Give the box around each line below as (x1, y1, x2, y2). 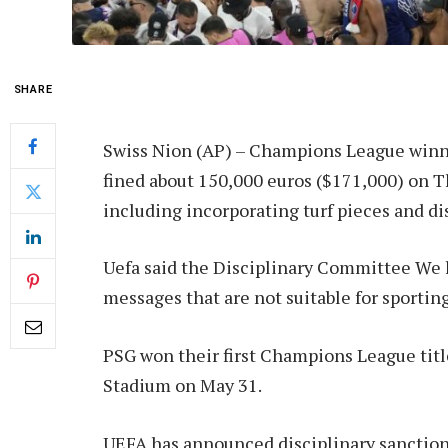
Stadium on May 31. (103, 373, 262, 398)
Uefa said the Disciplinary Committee (103, 255, 415, 280)
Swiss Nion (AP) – (103, 137, 249, 162)
